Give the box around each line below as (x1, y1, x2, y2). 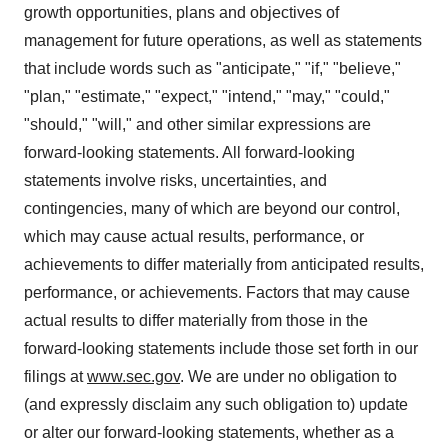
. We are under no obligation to (180, 368, 397, 385)
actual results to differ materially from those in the (24, 312, 368, 329)
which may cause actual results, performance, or (24, 228, 364, 245)
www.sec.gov (87, 368, 180, 385)
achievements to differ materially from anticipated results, (24, 256, 424, 273)
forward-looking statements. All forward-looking (24, 144, 355, 161)
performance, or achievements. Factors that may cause (24, 284, 410, 301)
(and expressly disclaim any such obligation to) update (24, 396, 408, 413)
